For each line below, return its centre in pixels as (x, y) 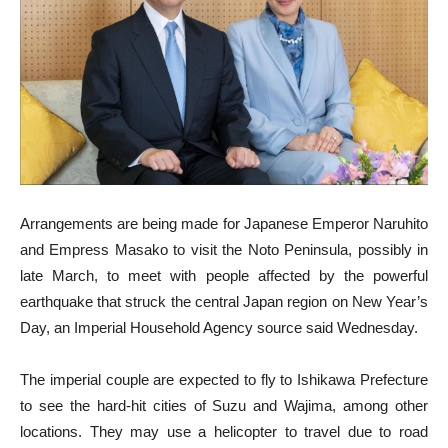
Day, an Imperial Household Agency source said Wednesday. (219, 327)
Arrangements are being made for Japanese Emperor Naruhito (224, 223)
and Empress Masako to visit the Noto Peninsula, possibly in (224, 249)
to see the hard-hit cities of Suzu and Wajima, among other (224, 405)
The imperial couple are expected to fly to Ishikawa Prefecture (224, 379)
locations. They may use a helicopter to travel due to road (224, 431)
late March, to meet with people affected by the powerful (224, 275)
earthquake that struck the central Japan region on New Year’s (224, 301)
